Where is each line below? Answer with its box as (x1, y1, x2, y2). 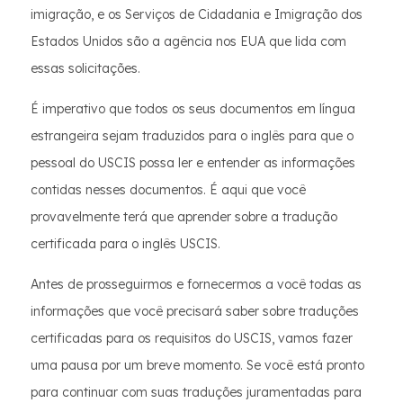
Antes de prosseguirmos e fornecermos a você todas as (31, 276, 362, 292)
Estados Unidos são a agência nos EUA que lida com (31, 33, 346, 49)
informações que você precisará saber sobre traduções (31, 303, 359, 319)
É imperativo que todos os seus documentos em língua (31, 101, 355, 117)
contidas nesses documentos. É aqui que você (31, 182, 306, 198)
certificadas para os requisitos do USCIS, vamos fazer (31, 330, 353, 346)
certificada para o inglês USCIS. (31, 236, 220, 252)
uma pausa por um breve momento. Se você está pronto (31, 357, 364, 373)
